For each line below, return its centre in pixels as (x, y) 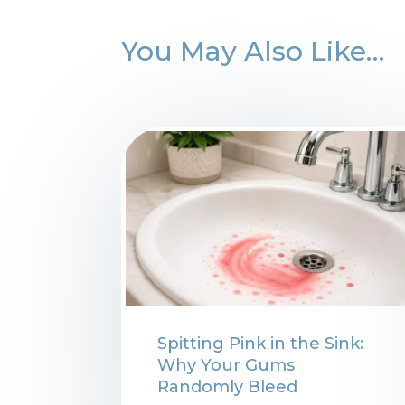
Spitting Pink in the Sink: (261, 343)
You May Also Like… (253, 51)
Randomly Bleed (228, 386)
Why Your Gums (226, 365)
